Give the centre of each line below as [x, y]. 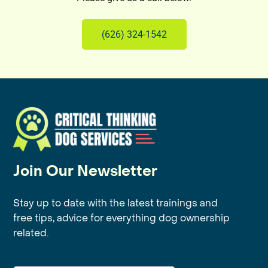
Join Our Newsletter [86, 171]
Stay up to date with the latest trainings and [116, 202]
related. [31, 232]
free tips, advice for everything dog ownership [122, 217]
